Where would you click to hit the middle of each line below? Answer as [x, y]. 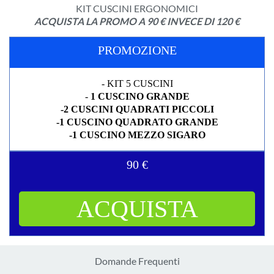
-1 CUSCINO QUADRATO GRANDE [137, 122]
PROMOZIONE [137, 50]
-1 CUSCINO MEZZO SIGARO [137, 135]
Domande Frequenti [137, 261]
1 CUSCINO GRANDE [140, 97]
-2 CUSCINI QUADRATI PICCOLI [137, 109]
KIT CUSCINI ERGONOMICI [137, 9]
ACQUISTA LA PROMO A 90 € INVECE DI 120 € [137, 21]
